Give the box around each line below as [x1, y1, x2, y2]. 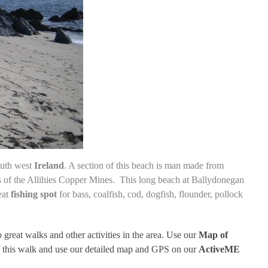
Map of [198, 230, 228, 240]
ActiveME [198, 244, 240, 255]
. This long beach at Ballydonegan [112, 175, 244, 185]
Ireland [33, 160, 64, 171]
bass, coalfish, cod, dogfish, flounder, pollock [72, 189, 243, 200]
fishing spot [10, 189, 57, 200]
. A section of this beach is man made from [63, 160, 224, 171]
